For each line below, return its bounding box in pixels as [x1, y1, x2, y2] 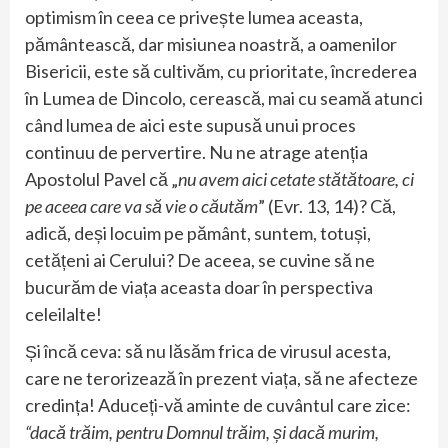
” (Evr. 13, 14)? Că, [258, 194, 396, 217]
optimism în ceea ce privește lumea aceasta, [25, 5, 363, 28]
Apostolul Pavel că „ [25, 167, 178, 190]
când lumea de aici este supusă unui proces [25, 113, 356, 136]
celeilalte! [25, 302, 102, 325]
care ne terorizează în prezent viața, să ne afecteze [25, 366, 418, 389]
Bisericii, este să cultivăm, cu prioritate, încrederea [25, 59, 417, 82]
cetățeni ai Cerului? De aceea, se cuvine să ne [25, 248, 375, 271]
